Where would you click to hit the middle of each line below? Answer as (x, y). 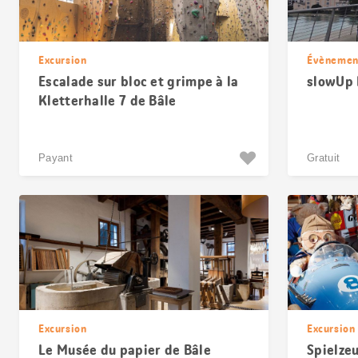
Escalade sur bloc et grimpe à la (139, 82)
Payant (56, 158)
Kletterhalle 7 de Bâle (107, 101)
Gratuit (324, 158)
